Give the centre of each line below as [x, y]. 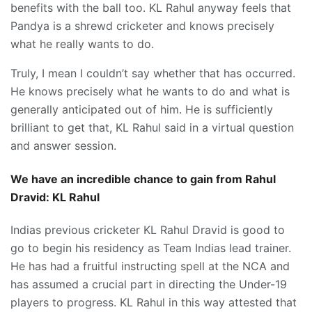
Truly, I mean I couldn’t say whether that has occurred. [153, 73]
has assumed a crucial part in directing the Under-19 [149, 284]
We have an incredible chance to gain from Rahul [143, 179]
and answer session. [63, 146]
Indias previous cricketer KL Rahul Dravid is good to [148, 229]
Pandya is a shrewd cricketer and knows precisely [142, 26]
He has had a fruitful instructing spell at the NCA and [150, 266]
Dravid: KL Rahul [55, 197]
